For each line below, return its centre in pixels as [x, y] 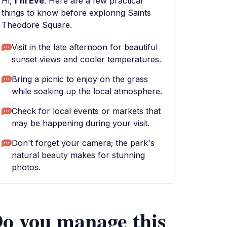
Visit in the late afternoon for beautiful [85, 47]
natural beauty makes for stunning [78, 155]
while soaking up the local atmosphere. [87, 91]
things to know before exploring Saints [76, 13]
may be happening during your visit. [81, 123]
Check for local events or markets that [86, 111]
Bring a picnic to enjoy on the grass [80, 79]
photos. [26, 167]
